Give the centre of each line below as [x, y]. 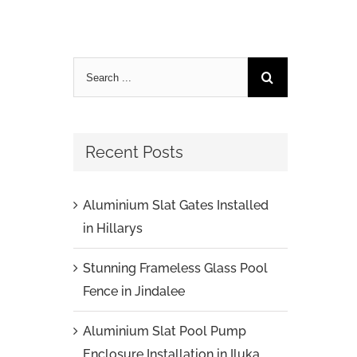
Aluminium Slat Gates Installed [175, 205]
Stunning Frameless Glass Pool [175, 268]
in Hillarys [112, 228]
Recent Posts [134, 152]
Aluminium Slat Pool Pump [164, 331]
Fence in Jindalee [133, 291]
